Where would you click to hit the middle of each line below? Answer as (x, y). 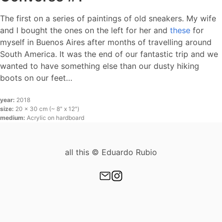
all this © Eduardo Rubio (111, 152)
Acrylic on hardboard (55, 117)
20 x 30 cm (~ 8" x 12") (47, 109)
